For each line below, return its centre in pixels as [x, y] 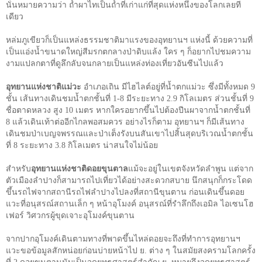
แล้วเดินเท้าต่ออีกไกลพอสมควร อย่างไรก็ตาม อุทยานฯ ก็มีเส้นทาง [128, 122]
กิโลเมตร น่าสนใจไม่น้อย [113, 145]
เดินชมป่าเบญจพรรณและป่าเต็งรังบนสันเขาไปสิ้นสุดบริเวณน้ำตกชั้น [130, 133]
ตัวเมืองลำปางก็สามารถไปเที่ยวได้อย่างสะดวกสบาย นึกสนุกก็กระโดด [129, 180]
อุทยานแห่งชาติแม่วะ [44, 87]
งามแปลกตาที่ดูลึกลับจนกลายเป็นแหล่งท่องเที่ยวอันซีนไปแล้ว [115, 63]
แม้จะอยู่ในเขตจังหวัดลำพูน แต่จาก [191, 168]
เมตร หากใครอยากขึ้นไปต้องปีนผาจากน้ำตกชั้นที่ [163, 110]
